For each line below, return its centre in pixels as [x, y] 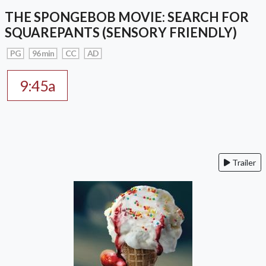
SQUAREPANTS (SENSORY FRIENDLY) [121, 32]
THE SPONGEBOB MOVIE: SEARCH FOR [127, 17]
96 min [43, 53]
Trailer [243, 162]
